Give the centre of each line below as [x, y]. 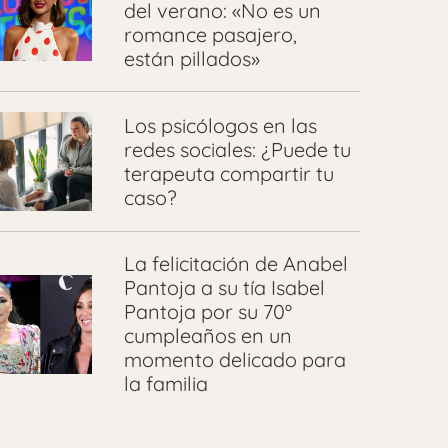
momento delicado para [234, 360]
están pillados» [191, 59]
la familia [165, 384]
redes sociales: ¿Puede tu [237, 149]
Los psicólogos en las [220, 125]
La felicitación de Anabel [235, 264]
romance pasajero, [210, 35]
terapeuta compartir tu [228, 173]
